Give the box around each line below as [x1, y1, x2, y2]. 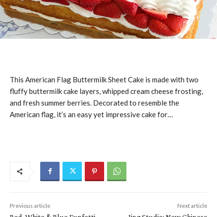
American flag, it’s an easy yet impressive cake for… [10, 109, 173, 119]
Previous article [10, 201, 50, 209]
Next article [177, 201, 207, 209]
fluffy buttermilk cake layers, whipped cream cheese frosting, [10, 86, 203, 95]
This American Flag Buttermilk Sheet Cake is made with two [10, 75, 199, 84]
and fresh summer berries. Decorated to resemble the [10, 98, 179, 107]
